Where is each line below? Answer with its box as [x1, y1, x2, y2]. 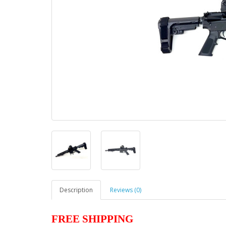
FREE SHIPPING [51, 213, 136, 225]
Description [60, 186, 93, 194]
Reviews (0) [110, 186, 141, 194]
